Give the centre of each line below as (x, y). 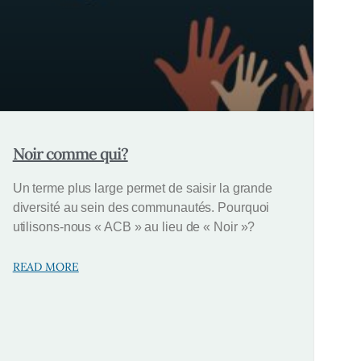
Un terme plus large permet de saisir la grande (143, 188)
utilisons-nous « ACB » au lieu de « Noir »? (134, 226)
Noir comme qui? (70, 153)
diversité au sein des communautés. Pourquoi (141, 207)
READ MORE (46, 266)
